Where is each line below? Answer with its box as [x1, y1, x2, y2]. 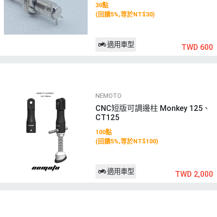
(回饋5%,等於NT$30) [95, 11, 155, 18]
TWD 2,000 [175, 169, 213, 179]
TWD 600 [181, 42, 213, 52]
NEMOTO [95, 92, 122, 99]
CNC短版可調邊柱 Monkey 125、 [95, 103, 210, 113]
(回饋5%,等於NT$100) [95, 138, 158, 145]
